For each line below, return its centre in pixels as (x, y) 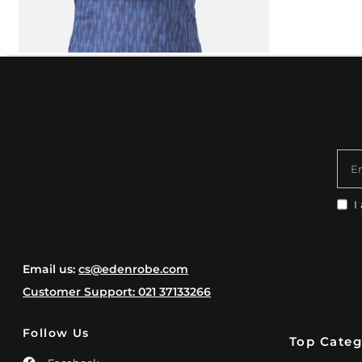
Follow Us (56, 333)
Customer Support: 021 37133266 (117, 292)
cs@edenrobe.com (134, 269)
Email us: (51, 269)
